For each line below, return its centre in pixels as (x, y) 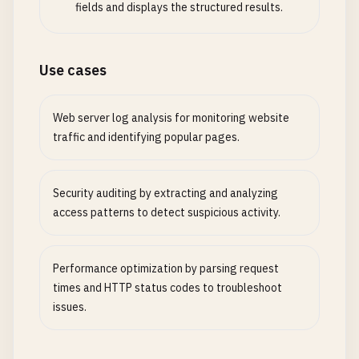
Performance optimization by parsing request (166, 268)
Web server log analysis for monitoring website (171, 118)
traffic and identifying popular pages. (146, 137)
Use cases (73, 70)
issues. (70, 307)
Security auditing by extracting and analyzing (165, 193)
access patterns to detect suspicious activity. (167, 212)
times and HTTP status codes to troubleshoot (167, 288)
